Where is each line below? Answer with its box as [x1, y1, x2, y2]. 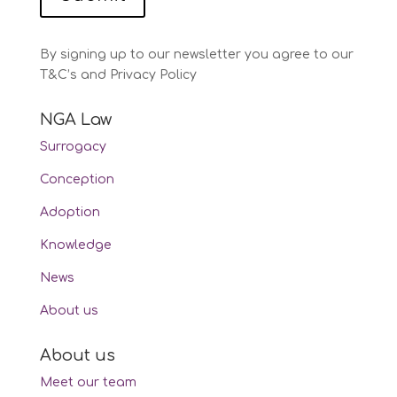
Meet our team [39, 376, 136, 390]
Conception [39, 173, 114, 187]
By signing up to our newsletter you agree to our [39, 48, 354, 62]
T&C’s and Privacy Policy [39, 68, 197, 82]
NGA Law [39, 111, 112, 129]
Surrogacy [39, 140, 106, 154]
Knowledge [39, 238, 112, 253]
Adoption [39, 206, 100, 220]
